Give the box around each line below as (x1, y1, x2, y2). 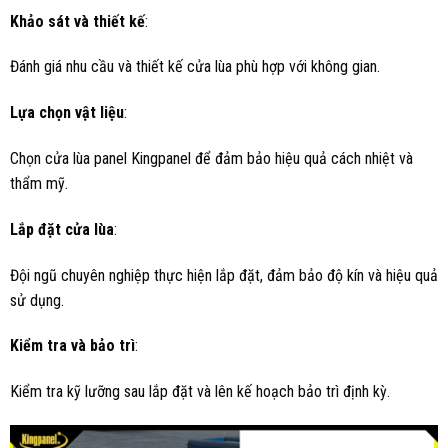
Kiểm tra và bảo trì (10, 336, 135, 356)
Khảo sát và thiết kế (10, 11, 145, 31)
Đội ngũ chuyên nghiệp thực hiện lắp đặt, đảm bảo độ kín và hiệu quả (10, 265, 438, 285)
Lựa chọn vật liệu (10, 103, 124, 123)
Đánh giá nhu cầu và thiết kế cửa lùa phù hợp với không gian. (10, 57, 380, 77)
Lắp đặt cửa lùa (10, 219, 114, 239)
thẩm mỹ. (10, 173, 68, 193)
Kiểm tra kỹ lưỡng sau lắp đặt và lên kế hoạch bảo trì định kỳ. (10, 382, 390, 402)
